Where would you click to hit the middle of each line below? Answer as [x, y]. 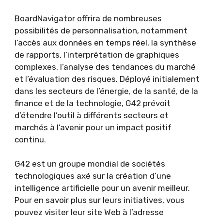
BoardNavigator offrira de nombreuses [88, 18]
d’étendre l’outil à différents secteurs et [92, 115]
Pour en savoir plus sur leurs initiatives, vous [100, 200]
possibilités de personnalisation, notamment [101, 30]
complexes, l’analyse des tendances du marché [105, 67]
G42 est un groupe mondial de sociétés [90, 164]
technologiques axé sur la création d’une [93, 176]
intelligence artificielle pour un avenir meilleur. [102, 188]
